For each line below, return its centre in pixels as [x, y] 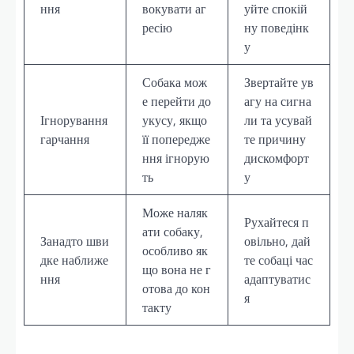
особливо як [175, 250]
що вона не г [177, 269]
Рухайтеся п [277, 222]
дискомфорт [277, 158]
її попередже [176, 139]
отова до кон [176, 288]
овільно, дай [277, 241]
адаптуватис [277, 279]
